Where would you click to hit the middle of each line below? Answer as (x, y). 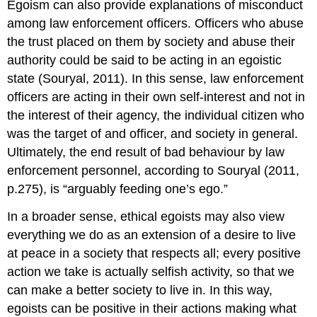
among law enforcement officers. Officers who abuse (156, 24)
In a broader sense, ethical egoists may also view (146, 217)
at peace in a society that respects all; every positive (154, 254)
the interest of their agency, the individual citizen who (156, 116)
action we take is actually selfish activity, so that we (151, 272)
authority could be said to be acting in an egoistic (145, 60)
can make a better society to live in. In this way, (140, 290)
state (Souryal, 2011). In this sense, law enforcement (156, 79)
